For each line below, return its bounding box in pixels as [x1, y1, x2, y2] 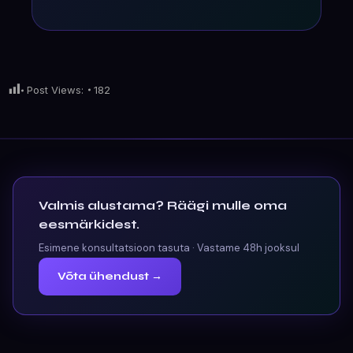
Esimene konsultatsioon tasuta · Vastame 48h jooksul [39, 241, 299, 255]
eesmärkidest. [39, 217, 139, 232]
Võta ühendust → [58, 269, 162, 284]
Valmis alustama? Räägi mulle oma [39, 198, 287, 214]
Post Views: [27, 83, 84, 96]
